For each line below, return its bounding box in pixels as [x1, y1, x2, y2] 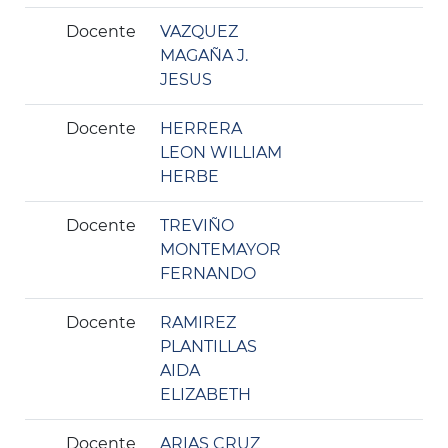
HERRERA [160, 119, 242, 138]
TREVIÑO [160, 216, 234, 235]
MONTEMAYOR [160, 240, 281, 259]
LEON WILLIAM [160, 143, 282, 162]
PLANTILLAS [160, 337, 257, 356]
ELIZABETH [160, 385, 251, 404]
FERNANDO [160, 264, 256, 283]
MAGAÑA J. [160, 46, 248, 65]
